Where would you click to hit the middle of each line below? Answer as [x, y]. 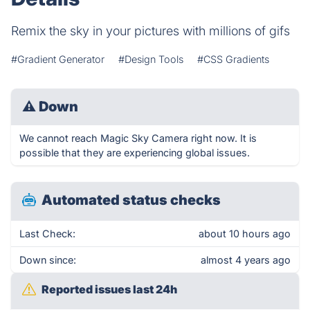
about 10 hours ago [245, 234]
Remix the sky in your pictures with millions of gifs [151, 31]
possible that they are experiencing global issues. [135, 153]
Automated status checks [131, 200]
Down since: [48, 260]
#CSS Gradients [233, 59]
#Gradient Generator [58, 59]
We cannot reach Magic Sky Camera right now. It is [138, 138]
